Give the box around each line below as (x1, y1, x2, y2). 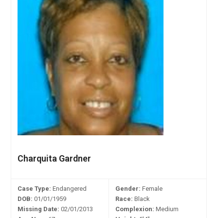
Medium (154, 205, 179, 213)
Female (141, 184, 163, 192)
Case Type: (18, 184, 52, 192)
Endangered (51, 184, 87, 192)
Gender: (115, 184, 141, 192)
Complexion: (115, 205, 155, 213)
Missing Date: (18, 205, 60, 213)
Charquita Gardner (18, 153, 91, 163)
